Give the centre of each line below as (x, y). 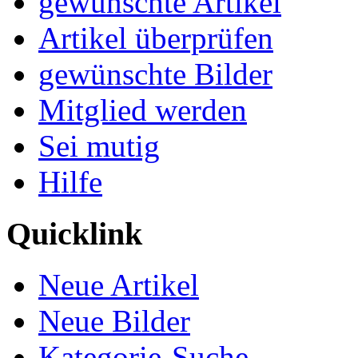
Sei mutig (99, 146)
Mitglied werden (143, 110)
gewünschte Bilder (155, 74)
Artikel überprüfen (156, 38)
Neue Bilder (114, 321)
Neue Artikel (119, 285)
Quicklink (74, 233)
